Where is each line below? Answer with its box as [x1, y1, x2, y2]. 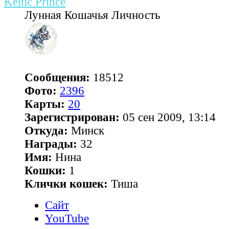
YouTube [45, 212, 89, 225]
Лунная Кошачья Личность [25, 8, 160, 21]
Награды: [25, 137, 77, 150]
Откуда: [25, 124, 68, 137]
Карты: [25, 97, 65, 110]
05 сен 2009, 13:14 [120, 110, 216, 124]
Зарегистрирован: [25, 110, 120, 124]
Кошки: [25, 164, 66, 177]
